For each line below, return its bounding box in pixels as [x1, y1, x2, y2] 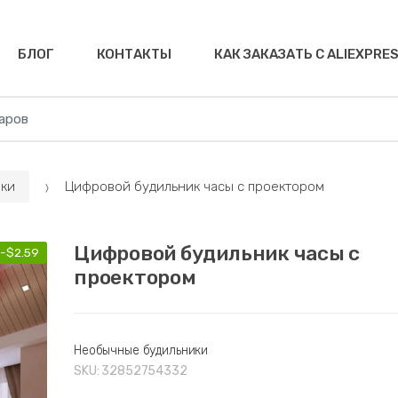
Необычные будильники [74, 343, 209, 359]
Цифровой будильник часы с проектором [65, 179, 324, 195]
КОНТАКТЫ [97, 46, 171, 62]
